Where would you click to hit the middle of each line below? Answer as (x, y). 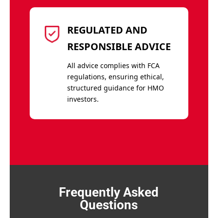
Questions (109, 205)
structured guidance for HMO (115, 88)
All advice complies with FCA (113, 65)
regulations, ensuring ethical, (115, 76)
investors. (83, 99)
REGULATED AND (107, 30)
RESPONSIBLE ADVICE (119, 46)
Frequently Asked (109, 192)
